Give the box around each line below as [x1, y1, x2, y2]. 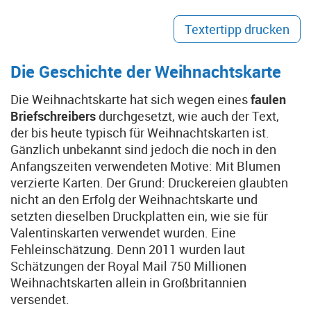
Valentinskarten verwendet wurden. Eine [10, 224, 236, 241]
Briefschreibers [10, 108, 96, 124]
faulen [251, 91, 286, 108]
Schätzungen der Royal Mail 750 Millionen [10, 258, 246, 274]
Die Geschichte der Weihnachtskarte [10, 60, 281, 83]
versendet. [10, 291, 69, 308]
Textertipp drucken [185, 21, 289, 37]
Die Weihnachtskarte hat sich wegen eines [10, 91, 251, 108]
